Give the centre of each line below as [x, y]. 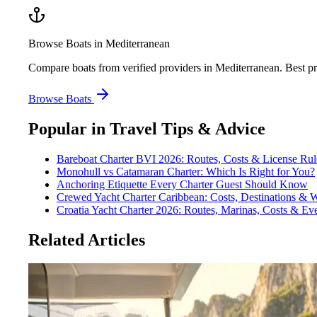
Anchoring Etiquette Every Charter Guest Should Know [182, 184]
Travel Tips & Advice [188, 128]
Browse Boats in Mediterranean [99, 43]
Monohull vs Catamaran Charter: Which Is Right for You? [186, 171]
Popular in [67, 128]
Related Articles [87, 240]
